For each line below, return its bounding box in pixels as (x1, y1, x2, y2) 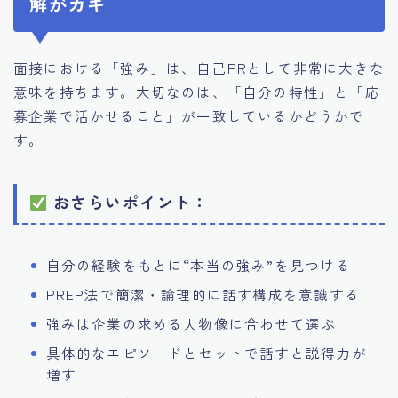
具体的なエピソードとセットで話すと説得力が (45, 343, 367, 363)
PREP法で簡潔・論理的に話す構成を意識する (45, 284, 360, 305)
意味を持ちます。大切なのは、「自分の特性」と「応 (13, 82, 380, 102)
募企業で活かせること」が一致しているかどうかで (13, 106, 365, 126)
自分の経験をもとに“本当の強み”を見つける (45, 255, 351, 275)
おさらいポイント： (47, 190, 210, 214)
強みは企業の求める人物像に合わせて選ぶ (45, 314, 337, 334)
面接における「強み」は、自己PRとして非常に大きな (13, 58, 386, 78)
